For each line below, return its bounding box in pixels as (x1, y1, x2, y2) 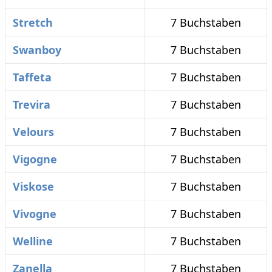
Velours (13, 124, 54, 139)
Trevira (13, 97, 50, 112)
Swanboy (13, 42, 61, 57)
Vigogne (13, 152, 57, 166)
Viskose (13, 179, 54, 194)
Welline (13, 234, 53, 248)
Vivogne (13, 206, 56, 221)
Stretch (13, 15, 53, 30)
